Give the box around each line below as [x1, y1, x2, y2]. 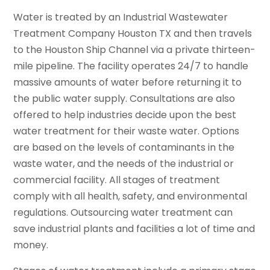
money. [13, 237, 49, 252]
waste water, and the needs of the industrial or [13, 156, 234, 171]
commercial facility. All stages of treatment [13, 172, 221, 187]
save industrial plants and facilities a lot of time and [13, 221, 256, 236]
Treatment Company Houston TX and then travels [13, 26, 253, 40]
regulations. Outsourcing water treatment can [13, 205, 233, 219]
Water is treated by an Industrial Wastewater [13, 10, 228, 24]
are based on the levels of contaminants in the [13, 140, 235, 154]
